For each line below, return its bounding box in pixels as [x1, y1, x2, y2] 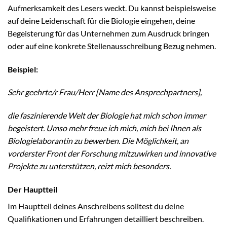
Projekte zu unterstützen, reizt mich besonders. [8, 161, 171, 171]
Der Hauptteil [8, 184, 57, 194]
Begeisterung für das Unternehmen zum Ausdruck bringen [8, 28, 209, 38]
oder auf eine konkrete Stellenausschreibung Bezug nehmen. [8, 41, 216, 51]
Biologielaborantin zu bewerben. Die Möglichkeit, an [8, 136, 188, 146]
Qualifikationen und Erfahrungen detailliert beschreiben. [8, 213, 204, 223]
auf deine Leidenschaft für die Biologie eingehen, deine [8, 15, 195, 25]
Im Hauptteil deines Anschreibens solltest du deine [8, 201, 184, 211]
